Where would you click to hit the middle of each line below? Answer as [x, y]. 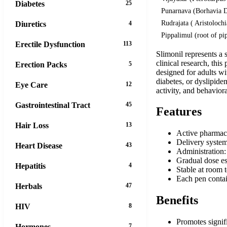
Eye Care [31, 85]
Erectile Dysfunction [50, 44]
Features [179, 112]
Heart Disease [39, 145]
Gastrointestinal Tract [53, 105]
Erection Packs [41, 64]
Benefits [177, 200]
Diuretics [31, 24]
